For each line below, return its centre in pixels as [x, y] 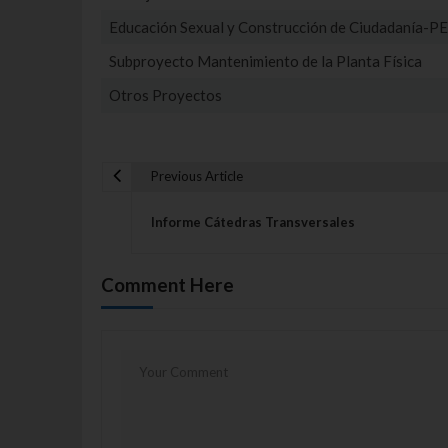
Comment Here [167, 284]
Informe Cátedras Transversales [252, 222]
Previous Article [196, 176]
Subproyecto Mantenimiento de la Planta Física [266, 61]
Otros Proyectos [166, 95]
